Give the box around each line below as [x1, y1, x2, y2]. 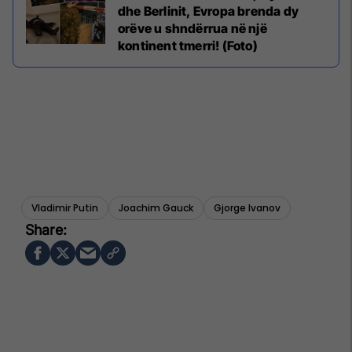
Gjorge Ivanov [214, 200, 280, 214]
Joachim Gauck [119, 200, 193, 214]
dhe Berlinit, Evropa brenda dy [118, 2, 299, 19]
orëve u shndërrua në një [118, 20, 267, 36]
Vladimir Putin [31, 200, 98, 214]
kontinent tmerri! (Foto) [118, 37, 258, 53]
